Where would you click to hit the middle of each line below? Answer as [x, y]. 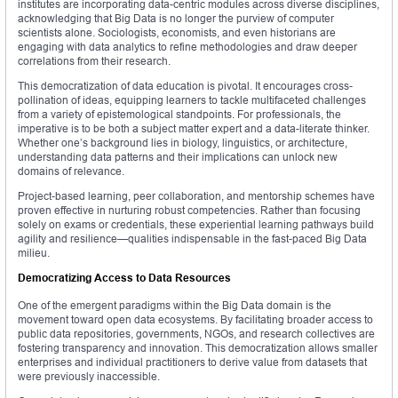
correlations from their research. [94, 61]
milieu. [34, 253]
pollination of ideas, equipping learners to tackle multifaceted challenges [192, 100]
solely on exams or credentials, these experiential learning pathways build [196, 225]
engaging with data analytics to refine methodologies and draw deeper [187, 47]
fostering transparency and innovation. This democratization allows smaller [198, 348]
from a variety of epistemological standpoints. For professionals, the [179, 115]
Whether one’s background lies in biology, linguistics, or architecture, [183, 143]
